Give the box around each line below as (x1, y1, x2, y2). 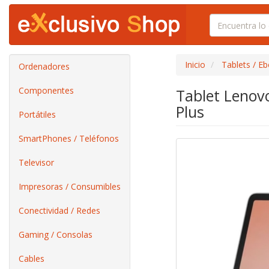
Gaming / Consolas (19, 229, 92, 240)
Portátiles (19, 109, 56, 120)
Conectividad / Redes (19, 205, 100, 216)
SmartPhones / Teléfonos (19, 133, 119, 144)
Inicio (184, 59, 205, 70)
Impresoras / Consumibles (19, 181, 121, 192)
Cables (19, 253, 44, 264)
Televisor (19, 157, 54, 168)
